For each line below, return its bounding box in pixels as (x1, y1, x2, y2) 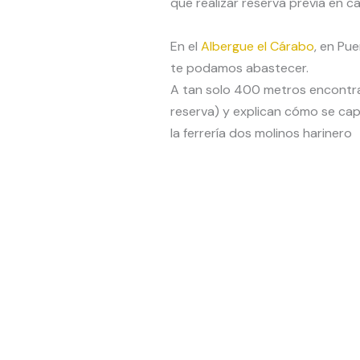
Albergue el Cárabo (200, 37, 314, 55)
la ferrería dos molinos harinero (170, 124, 352, 141)
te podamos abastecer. (170, 59, 309, 76)
